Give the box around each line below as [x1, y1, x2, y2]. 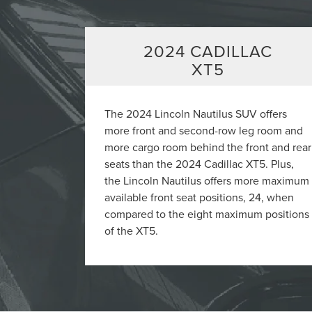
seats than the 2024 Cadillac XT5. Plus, [104, 155, 294, 171]
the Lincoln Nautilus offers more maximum [104, 172, 309, 188]
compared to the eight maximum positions [104, 205, 309, 221]
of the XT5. [104, 222, 158, 238]
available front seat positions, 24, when [104, 189, 294, 205]
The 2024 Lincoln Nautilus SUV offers [104, 105, 287, 121]
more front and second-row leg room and [104, 122, 303, 138]
